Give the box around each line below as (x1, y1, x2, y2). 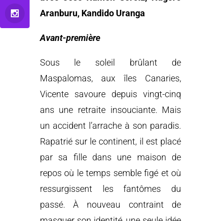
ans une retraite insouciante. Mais (39, 105, 182, 115)
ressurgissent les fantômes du (39, 184, 182, 194)
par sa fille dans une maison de (39, 152, 182, 163)
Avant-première (39, 33, 100, 43)
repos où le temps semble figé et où (39, 168, 182, 179)
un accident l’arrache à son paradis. (39, 120, 182, 131)
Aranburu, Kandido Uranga (39, 8, 145, 19)
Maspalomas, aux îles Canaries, (39, 73, 182, 84)
